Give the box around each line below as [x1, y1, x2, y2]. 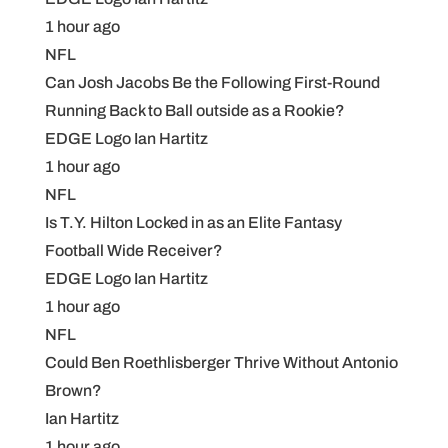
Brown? [44, 382, 102, 399]
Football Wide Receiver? [44, 242, 223, 259]
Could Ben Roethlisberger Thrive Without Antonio [44, 354, 398, 371]
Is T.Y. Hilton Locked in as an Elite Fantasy [44, 214, 342, 231]
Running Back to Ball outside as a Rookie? [44, 102, 345, 119]
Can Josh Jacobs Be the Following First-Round [44, 74, 380, 91]
